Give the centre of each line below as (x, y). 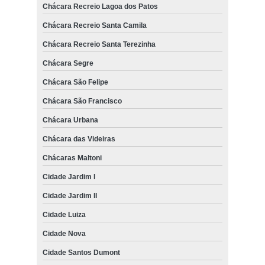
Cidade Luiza (64, 214)
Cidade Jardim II (70, 195)
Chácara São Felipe (75, 82)
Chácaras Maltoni (72, 158)
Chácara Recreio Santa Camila (94, 25)
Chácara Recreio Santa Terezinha (99, 44)
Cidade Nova (64, 233)
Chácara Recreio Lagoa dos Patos (100, 6)
